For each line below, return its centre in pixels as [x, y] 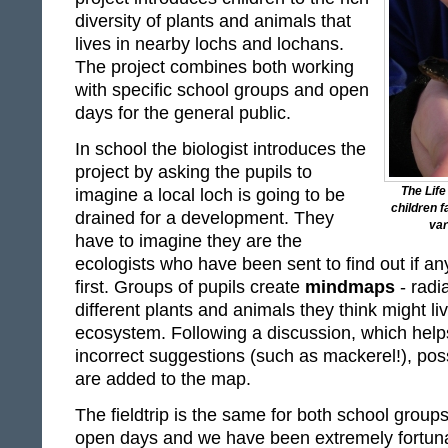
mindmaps [350, 287]
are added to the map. [163, 379]
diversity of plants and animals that [213, 21]
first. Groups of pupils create [190, 287]
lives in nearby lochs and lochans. [209, 44]
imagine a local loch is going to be [210, 195]
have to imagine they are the [188, 241]
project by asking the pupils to [193, 172]
